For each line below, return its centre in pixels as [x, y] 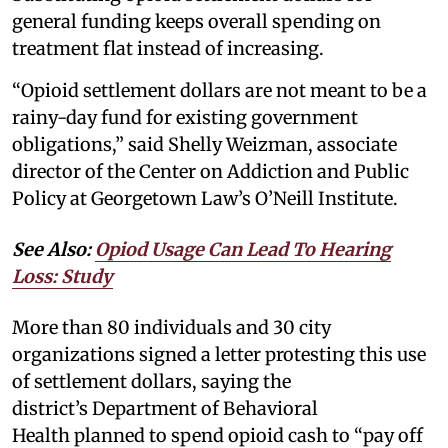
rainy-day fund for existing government [185, 118]
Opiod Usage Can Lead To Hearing [243, 250]
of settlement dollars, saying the [151, 382]
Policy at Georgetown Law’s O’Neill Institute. [205, 199]
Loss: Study [62, 277]
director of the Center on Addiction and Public [210, 172]
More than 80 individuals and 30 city [171, 328]
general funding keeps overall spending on [196, 22]
